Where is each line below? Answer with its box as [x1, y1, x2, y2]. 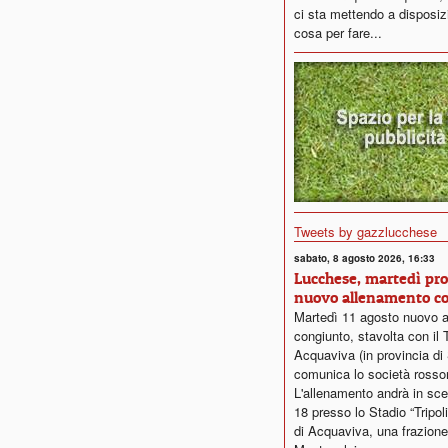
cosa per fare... [294, 23, 382, 42]
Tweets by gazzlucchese [294, 222, 437, 241]
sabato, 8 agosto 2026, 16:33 [294, 251, 435, 265]
